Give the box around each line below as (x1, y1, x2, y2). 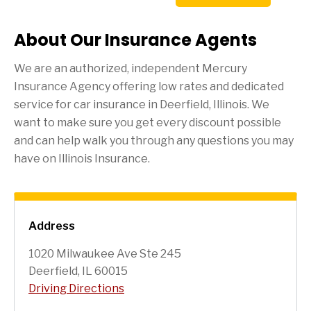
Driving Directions (28, 281, 124, 295)
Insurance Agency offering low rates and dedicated (14, 79, 284, 93)
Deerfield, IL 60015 (28, 264, 128, 278)
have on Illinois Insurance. (14, 151, 150, 165)
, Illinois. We (209, 97, 269, 111)
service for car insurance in (14, 97, 160, 111)
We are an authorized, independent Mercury (14, 61, 247, 75)
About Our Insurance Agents (14, 28, 257, 51)
